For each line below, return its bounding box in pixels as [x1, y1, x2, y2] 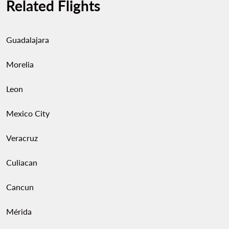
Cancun [6, 182, 34, 192]
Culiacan [6, 157, 37, 167]
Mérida [6, 207, 32, 216]
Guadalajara [6, 35, 49, 44]
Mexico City [6, 108, 50, 118]
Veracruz [6, 133, 38, 143]
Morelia [6, 59, 34, 69]
